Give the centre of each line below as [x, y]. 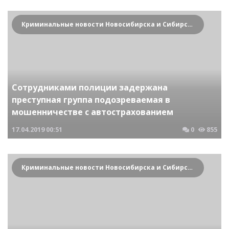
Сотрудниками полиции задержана [90, 87]
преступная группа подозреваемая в [91, 100]
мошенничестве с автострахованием [93, 112]
